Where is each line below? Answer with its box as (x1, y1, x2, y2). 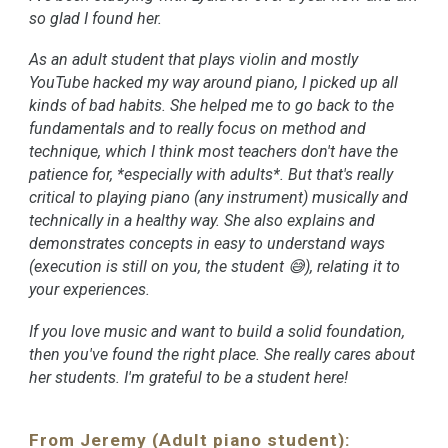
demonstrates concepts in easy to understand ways (29, 234, 386, 254)
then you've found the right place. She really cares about (29, 345, 416, 365)
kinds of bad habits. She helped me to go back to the (29, 96, 395, 116)
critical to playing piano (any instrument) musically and (29, 188, 409, 208)
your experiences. (29, 280, 151, 300)
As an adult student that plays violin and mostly (29, 50, 359, 70)
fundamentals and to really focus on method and (29, 119, 367, 139)
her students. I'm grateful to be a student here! (29, 368, 349, 388)
